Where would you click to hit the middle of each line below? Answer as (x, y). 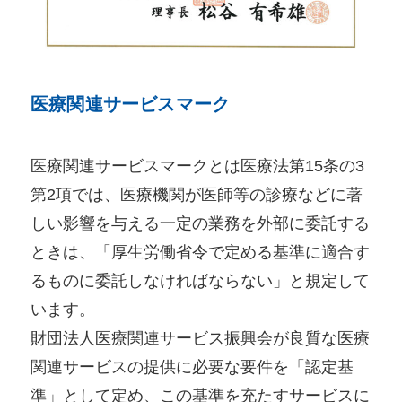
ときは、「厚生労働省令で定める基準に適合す (201, 253)
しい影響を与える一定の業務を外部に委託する (201, 224)
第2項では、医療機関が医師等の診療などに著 (197, 195)
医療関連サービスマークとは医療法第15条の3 (198, 166)
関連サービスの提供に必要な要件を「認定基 (192, 367)
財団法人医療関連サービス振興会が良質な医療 (201, 339)
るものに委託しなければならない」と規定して (201, 281)
